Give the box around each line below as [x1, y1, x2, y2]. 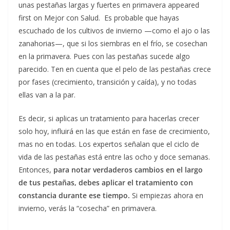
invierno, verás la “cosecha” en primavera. [18, 203, 157, 213]
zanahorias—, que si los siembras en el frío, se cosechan [18, 38, 207, 48]
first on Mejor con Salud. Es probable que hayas [18, 12, 179, 23]
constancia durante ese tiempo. [18, 190, 130, 200]
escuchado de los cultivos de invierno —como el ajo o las [18, 25, 210, 35]
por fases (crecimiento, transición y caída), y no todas [18, 76, 197, 87]
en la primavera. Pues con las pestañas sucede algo [18, 51, 190, 61]
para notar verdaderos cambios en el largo [53, 164, 203, 175]
